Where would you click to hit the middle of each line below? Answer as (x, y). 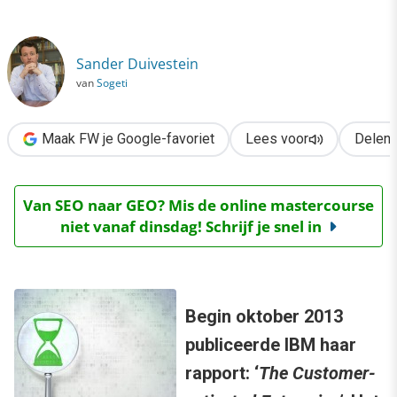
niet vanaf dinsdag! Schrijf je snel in (191, 227)
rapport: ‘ (222, 374)
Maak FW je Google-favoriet (128, 139)
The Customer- (317, 374)
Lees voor (276, 139)
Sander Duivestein (137, 63)
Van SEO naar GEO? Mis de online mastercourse (198, 206)
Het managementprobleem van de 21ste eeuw (149, 42)
